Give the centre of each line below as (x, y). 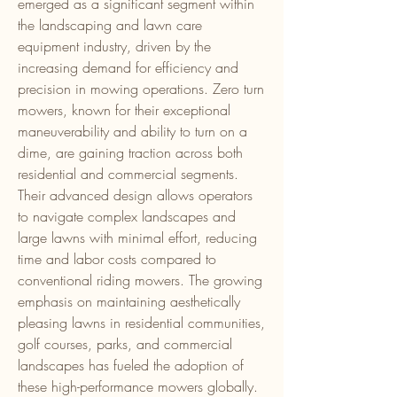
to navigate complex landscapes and (127, 216)
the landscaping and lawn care (110, 25)
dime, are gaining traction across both (130, 152)
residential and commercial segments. (128, 174)
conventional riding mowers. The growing (140, 280)
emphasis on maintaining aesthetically (129, 301)
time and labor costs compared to (117, 259)
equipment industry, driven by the (114, 46)
